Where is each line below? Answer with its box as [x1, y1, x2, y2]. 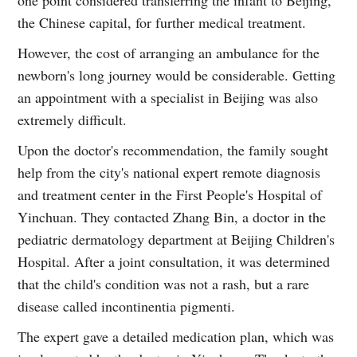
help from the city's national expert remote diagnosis [18, 162, 321, 182]
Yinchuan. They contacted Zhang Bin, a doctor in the [18, 206, 327, 226]
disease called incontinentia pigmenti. [18, 296, 236, 316]
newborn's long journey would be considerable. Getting [18, 65, 336, 84]
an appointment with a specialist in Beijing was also [18, 87, 319, 107]
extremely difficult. [18, 109, 127, 129]
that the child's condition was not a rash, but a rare [18, 273, 310, 293]
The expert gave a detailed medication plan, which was [18, 326, 335, 346]
